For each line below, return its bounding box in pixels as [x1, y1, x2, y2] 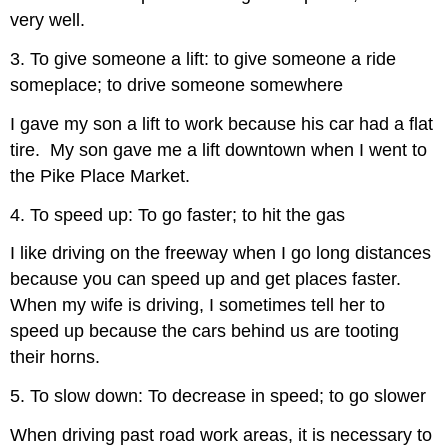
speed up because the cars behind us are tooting [10, 321, 400, 342]
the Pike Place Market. [10, 165, 191, 186]
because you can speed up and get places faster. [10, 269, 407, 290]
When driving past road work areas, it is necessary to [10, 425, 433, 446]
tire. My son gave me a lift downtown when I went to [10, 139, 428, 160]
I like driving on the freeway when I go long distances [10, 243, 432, 264]
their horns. [10, 347, 101, 368]
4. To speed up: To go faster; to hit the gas [10, 204, 346, 225]
